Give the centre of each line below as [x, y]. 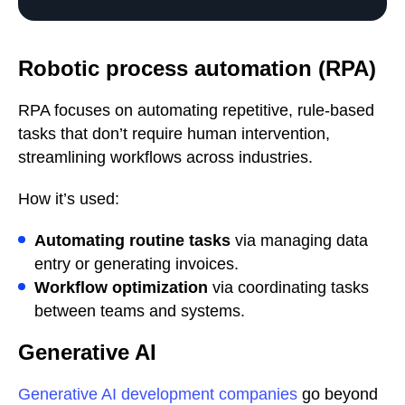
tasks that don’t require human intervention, [174, 134]
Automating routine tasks [132, 241]
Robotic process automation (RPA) [197, 69]
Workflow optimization [121, 288]
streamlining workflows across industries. [165, 158]
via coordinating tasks [288, 288]
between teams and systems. [140, 311]
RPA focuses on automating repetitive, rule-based [196, 111]
